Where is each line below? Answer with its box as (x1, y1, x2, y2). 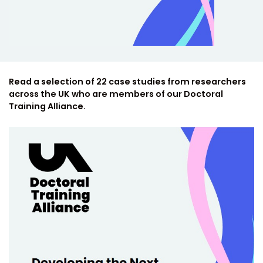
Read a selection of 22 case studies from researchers (9, 75, 246, 87)
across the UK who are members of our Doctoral (9, 87, 223, 100)
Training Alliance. (9, 100, 86, 112)
